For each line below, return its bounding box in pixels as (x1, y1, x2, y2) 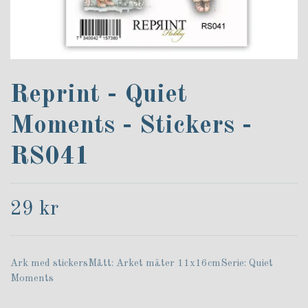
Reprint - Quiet (10, 82, 187, 109)
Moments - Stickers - (10, 113, 252, 140)
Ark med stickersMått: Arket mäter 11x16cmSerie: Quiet (10, 258, 273, 269)
